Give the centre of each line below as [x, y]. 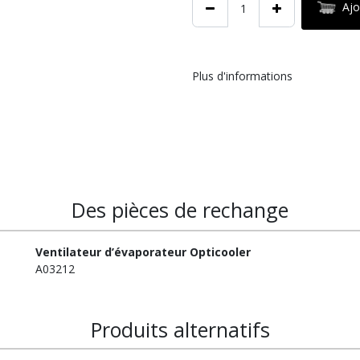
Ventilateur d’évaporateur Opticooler [143, 252]
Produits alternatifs [180, 329]
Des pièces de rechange [180, 210]
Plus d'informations [242, 76]
